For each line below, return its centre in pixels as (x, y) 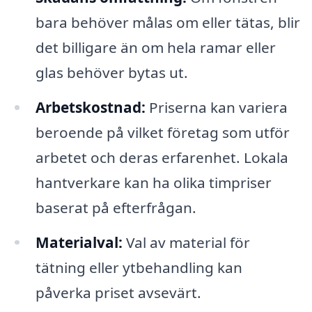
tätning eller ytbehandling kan (139, 267)
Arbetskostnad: (90, 107)
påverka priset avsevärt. (118, 292)
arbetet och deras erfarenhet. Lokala (162, 157)
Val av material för (186, 242)
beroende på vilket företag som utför (162, 132)
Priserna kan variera (216, 107)
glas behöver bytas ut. (111, 72)
